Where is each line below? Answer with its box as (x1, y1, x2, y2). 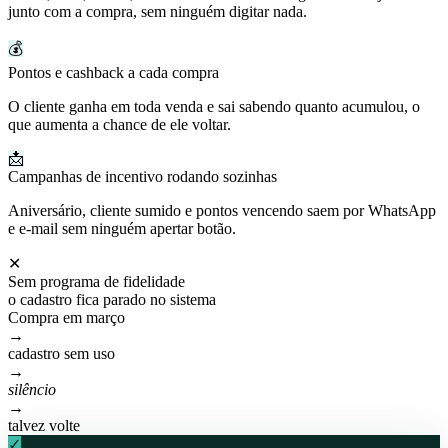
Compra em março (8, 308, 125, 326)
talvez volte (8, 416, 80, 434)
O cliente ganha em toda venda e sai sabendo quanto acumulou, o (8, 97, 420, 115)
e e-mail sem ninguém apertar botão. (8, 219, 236, 237)
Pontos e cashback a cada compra (8, 63, 219, 81)
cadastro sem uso (8, 344, 115, 362)
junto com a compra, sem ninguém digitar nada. (8, 2, 307, 20)
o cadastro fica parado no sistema (8, 290, 216, 308)
